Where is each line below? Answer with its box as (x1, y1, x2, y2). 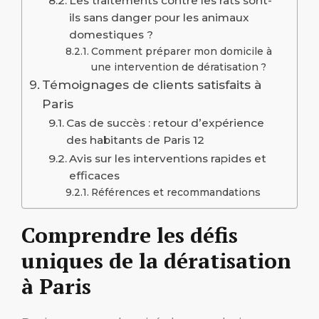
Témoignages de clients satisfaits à (42, 77, 262, 93)
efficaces (69, 169, 120, 183)
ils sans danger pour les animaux (69, 11, 250, 25)
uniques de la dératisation (21, 246, 291, 276)
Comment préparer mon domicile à (91, 46, 273, 58)
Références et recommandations (91, 187, 261, 199)
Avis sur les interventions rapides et (69, 152, 267, 166)
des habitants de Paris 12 (66, 133, 205, 147)
